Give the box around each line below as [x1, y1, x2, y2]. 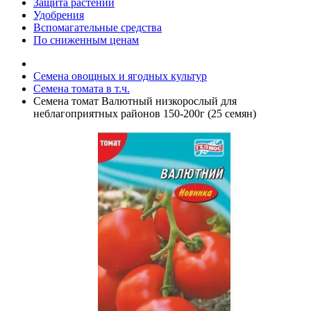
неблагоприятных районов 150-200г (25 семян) [33, 108, 256, 119]
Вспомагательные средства [33, 22, 162, 33]
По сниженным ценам [33, 34, 139, 46]
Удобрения [33, 9, 84, 21]
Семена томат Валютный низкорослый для [33, 95, 237, 107]
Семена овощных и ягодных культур [33, 70, 207, 82]
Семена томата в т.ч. [33, 83, 130, 94]
